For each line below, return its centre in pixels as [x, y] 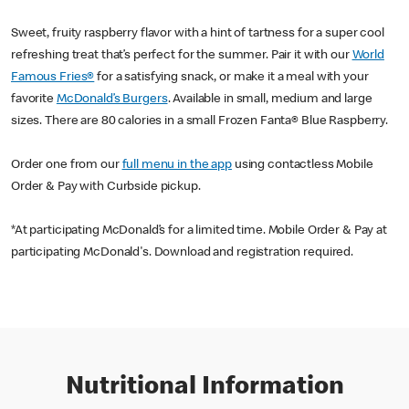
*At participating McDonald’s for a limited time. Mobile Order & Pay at [199, 231]
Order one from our [67, 165]
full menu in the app [177, 165]
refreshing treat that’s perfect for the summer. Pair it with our [182, 56]
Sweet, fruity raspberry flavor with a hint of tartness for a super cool [198, 34]
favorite [34, 100]
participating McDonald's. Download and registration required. [183, 253]
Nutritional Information [204, 388]
